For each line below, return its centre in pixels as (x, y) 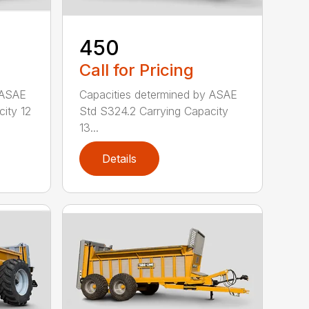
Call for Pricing (137, 70)
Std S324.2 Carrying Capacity (154, 111)
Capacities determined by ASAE (159, 95)
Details (120, 159)
